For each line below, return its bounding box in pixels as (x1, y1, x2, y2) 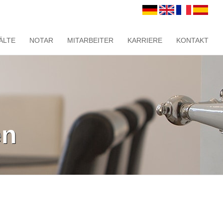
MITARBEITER (67, 36, 113, 44)
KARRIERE (127, 36, 162, 44)
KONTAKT (176, 36, 209, 44)
